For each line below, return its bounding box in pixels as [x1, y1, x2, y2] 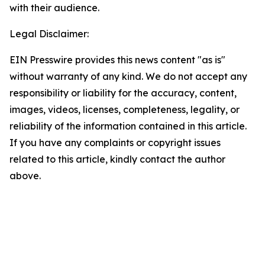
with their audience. [9, 2, 99, 14]
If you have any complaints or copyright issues [9, 137, 221, 148]
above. [9, 170, 41, 182]
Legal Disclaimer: [9, 28, 89, 40]
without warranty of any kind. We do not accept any [9, 70, 247, 82]
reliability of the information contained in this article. [9, 120, 247, 132]
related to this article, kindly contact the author [9, 153, 225, 165]
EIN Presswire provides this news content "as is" [9, 54, 225, 66]
